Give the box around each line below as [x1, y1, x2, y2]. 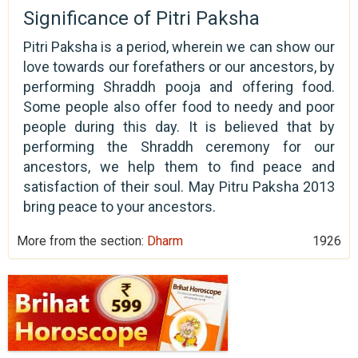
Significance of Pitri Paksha [23, 6, 260, 30]
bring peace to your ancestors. [23, 197, 216, 215]
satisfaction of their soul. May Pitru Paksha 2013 [23, 177, 335, 195]
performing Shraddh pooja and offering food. [23, 78, 335, 95]
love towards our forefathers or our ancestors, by [23, 58, 335, 75]
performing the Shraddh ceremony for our [23, 137, 335, 155]
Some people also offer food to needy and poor [23, 97, 335, 115]
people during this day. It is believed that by [23, 117, 335, 135]
